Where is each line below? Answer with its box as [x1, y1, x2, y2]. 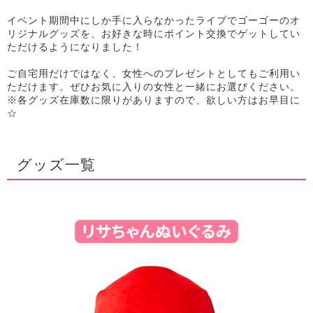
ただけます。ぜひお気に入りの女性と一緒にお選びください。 [7, 80, 300, 92]
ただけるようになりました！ [7, 41, 143, 52]
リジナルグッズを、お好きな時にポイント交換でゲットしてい [7, 27, 300, 39]
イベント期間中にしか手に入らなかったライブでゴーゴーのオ [7, 14, 300, 26]
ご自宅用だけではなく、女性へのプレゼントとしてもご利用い [7, 67, 300, 79]
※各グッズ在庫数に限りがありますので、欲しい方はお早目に [7, 94, 300, 105]
